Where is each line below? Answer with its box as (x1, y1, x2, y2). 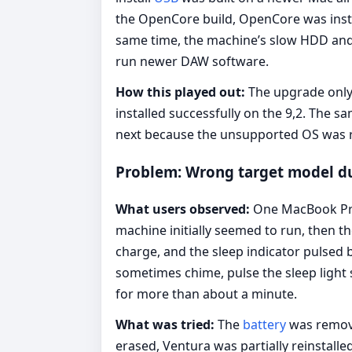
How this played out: (115, 82, 245, 101)
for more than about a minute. (115, 285, 297, 302)
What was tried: (115, 316, 214, 333)
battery (243, 316, 289, 333)
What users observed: (115, 200, 250, 218)
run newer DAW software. (115, 52, 269, 70)
